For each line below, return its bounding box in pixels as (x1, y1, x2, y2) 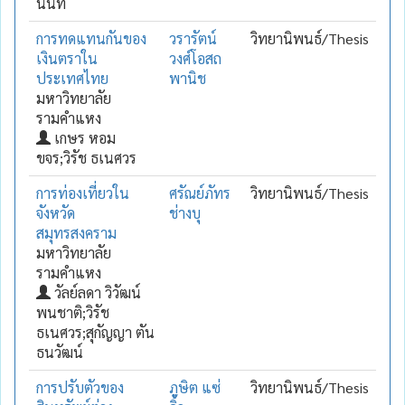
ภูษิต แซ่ (169, 377, 221, 397)
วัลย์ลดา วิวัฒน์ (51, 282, 141, 302)
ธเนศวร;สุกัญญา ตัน (36, 322, 155, 342)
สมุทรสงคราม (36, 222, 117, 242)
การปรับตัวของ (36, 377, 124, 397)
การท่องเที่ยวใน (36, 183, 129, 202)
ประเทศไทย (36, 68, 108, 88)
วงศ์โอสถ (169, 48, 221, 68)
